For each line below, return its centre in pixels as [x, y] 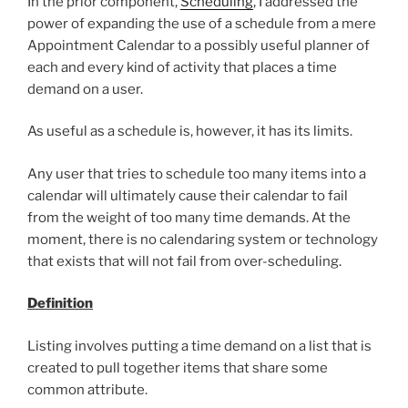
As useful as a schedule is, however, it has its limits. [190, 132]
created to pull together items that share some [178, 367]
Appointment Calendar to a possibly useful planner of [199, 45]
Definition [60, 304]
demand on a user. [85, 89]
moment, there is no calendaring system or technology [203, 239]
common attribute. [87, 389]
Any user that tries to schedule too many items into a [197, 173]
